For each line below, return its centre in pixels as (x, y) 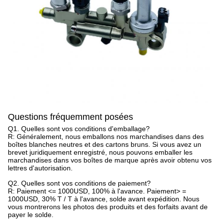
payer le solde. (31, 215)
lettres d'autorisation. (40, 168)
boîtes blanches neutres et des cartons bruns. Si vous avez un (105, 145)
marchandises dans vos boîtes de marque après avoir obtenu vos (110, 160)
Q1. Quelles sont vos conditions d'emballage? (79, 129)
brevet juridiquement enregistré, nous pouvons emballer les (100, 152)
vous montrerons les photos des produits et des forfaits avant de (108, 207)
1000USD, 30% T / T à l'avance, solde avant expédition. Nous (104, 199)
